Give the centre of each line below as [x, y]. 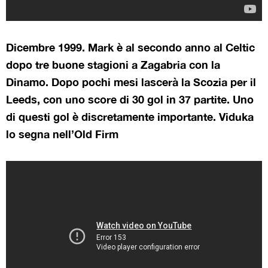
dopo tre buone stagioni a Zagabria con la [113, 64]
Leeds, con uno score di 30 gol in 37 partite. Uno [130, 99]
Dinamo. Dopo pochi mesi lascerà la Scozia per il [131, 82]
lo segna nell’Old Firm [62, 134]
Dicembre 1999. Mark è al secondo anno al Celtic [130, 47]
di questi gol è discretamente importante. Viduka [130, 116]
